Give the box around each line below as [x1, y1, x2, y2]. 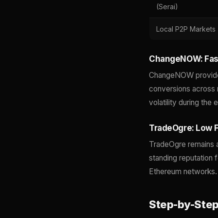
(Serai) [156, 2, 178, 11]
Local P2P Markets [156, 25, 216, 34]
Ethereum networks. [149, 167, 217, 177]
